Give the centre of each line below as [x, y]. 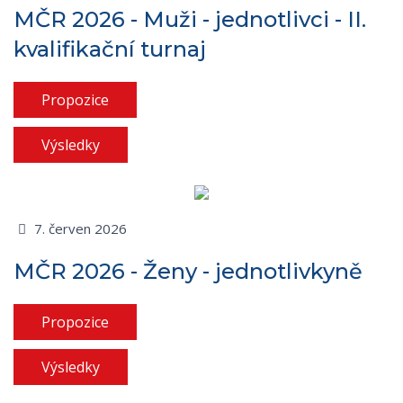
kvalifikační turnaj [110, 49]
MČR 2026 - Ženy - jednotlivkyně [188, 271]
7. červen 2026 [78, 228]
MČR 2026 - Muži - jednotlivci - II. [190, 19]
